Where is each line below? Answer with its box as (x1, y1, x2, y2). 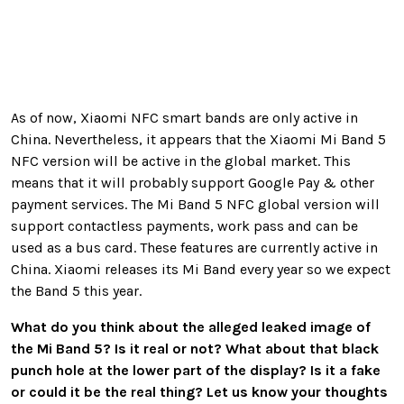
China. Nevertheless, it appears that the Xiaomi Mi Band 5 (11, 131, 386, 149)
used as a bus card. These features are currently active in (11, 239, 378, 257)
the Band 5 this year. (11, 282, 142, 300)
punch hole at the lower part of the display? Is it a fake (11, 362, 381, 380)
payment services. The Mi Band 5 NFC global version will (11, 196, 380, 214)
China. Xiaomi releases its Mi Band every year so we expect (11, 261, 390, 279)
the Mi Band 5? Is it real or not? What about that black (11, 340, 379, 358)
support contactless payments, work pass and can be (11, 217, 358, 235)
